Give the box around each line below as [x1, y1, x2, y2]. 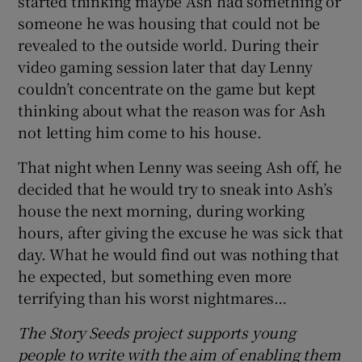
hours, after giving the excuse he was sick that [18, 221, 344, 242]
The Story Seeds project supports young [18, 321, 296, 343]
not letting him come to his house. [18, 120, 262, 142]
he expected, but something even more [18, 264, 293, 286]
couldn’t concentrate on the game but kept [18, 77, 317, 99]
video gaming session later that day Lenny [18, 55, 314, 77]
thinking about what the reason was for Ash [18, 99, 326, 120]
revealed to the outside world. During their [18, 33, 318, 55]
